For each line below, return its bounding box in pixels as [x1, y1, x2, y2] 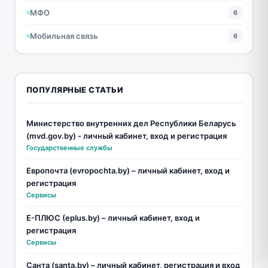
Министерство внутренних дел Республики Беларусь [26, 118, 236, 129]
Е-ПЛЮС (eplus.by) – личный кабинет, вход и [26, 213, 200, 223]
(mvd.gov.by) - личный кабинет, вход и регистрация [26, 131, 227, 141]
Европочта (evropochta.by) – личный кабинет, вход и [26, 166, 230, 176]
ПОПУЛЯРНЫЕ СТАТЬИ [26, 85, 123, 95]
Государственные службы [26, 144, 112, 153]
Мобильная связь [29, 31, 98, 41]
